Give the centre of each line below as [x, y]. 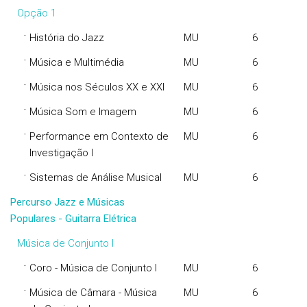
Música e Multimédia [77, 62]
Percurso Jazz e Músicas [67, 202]
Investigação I [61, 153]
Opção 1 [37, 13]
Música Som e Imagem [83, 112]
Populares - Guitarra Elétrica [73, 219]
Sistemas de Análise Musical [96, 177]
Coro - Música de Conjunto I [93, 268]
